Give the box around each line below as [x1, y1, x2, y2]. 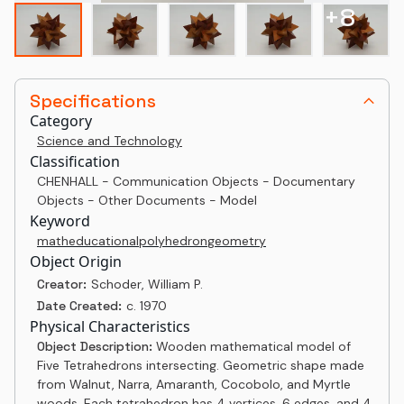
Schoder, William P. [91, 276, 203, 292]
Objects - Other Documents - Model [37, 192, 257, 208]
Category [30, 111, 92, 131]
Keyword [30, 211, 90, 231]
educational [69, 233, 139, 249]
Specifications [30, 89, 156, 113]
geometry [207, 233, 266, 249]
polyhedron [139, 233, 207, 249]
